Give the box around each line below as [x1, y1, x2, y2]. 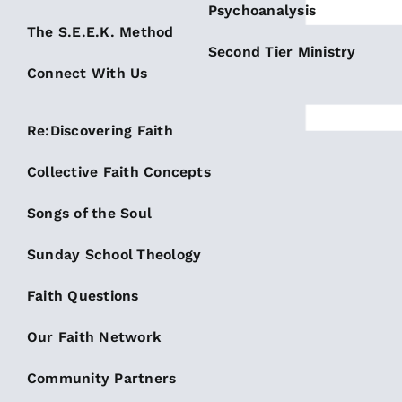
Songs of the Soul [26, 205, 153, 223]
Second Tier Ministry [207, 43, 356, 61]
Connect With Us [26, 65, 148, 83]
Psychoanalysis [207, 2, 317, 20]
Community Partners [26, 370, 177, 388]
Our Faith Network [26, 328, 162, 346]
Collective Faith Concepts [26, 163, 211, 181]
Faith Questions [26, 287, 139, 305]
